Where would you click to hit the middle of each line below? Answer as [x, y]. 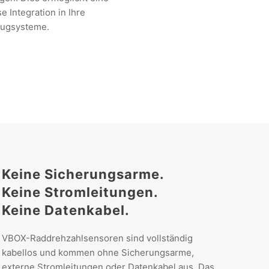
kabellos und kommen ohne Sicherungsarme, [98, 253]
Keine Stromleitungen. [80, 192]
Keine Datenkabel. [65, 210]
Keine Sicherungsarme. [83, 174]
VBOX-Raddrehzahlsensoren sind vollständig [97, 238]
